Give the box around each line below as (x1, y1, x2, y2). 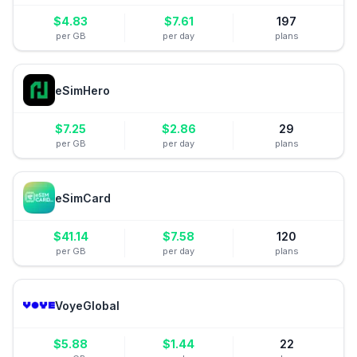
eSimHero (55, 83, 110, 97)
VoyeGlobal (55, 298, 120, 312)
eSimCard (55, 190, 111, 205)
